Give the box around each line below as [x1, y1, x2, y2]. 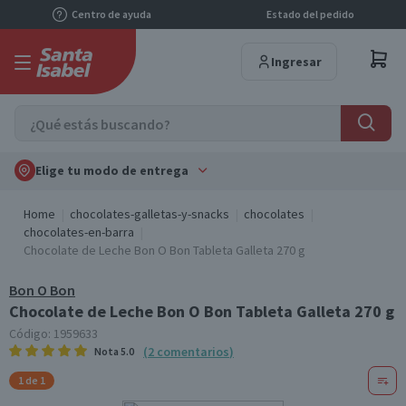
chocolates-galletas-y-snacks [70, 206, 229, 222]
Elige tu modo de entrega [34, 162, 188, 179]
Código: [9, 325, 53, 342]
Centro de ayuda [71, 7, 151, 21]
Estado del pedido [266, 7, 354, 21]
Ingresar [271, 53, 322, 70]
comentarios [157, 343, 229, 360]
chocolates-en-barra [24, 224, 134, 240]
